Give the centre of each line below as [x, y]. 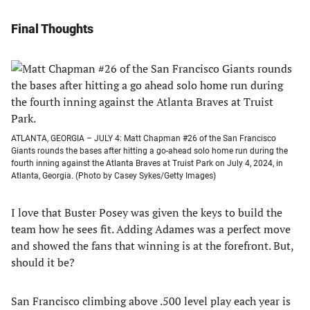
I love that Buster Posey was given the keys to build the [147, 212]
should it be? [43, 262]
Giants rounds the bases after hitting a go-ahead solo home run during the [149, 151]
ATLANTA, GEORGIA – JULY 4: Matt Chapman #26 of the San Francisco [144, 138]
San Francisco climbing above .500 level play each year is [151, 301]
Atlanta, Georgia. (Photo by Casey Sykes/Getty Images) [113, 176]
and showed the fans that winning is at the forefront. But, [152, 246]
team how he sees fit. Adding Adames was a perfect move [151, 229]
